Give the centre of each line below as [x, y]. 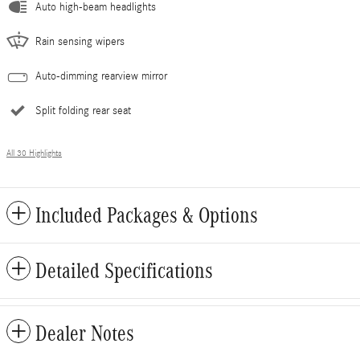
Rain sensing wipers [80, 42]
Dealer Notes [85, 334]
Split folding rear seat [83, 111]
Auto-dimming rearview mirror [101, 77]
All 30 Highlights [34, 154]
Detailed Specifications [124, 271]
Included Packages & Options [147, 216]
